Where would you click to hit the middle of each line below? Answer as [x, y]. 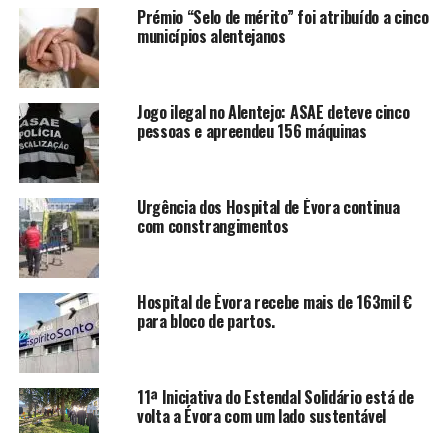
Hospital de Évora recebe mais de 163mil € [274, 301]
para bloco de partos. [206, 320]
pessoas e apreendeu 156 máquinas [251, 130]
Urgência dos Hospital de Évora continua [268, 206]
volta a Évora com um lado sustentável [261, 415]
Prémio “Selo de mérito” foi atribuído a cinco [282, 16]
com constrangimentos [212, 225]
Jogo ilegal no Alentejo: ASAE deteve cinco [273, 111]
